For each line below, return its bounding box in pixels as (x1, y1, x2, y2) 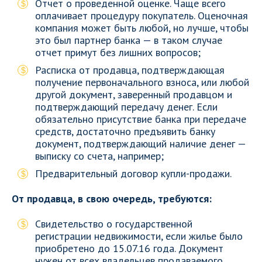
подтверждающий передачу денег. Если (35, 100, 218, 113)
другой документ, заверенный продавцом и (35, 88, 232, 101)
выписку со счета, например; (35, 149, 164, 163)
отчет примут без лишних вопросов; (35, 46, 201, 59)
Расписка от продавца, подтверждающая (35, 63, 225, 77)
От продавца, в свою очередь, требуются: (12, 192, 212, 205)
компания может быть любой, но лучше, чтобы (35, 21, 249, 35)
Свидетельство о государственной (35, 217, 192, 230)
